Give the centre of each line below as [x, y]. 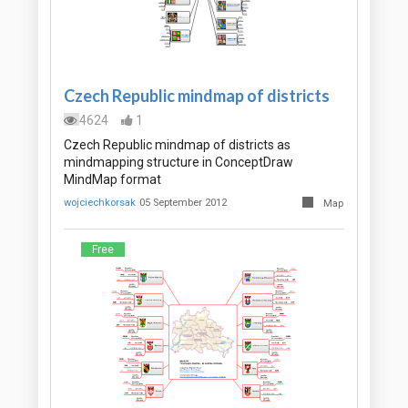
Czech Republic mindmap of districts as [177, 145]
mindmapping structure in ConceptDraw [178, 163]
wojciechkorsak [100, 203]
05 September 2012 [184, 203]
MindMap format [112, 180]
